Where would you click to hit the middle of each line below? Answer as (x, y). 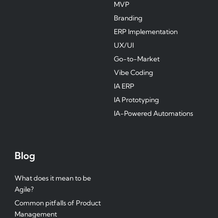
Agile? (24, 189)
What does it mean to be (53, 178)
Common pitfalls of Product (58, 203)
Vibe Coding (134, 73)
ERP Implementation (146, 32)
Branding (128, 18)
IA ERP (124, 86)
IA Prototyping (136, 100)
